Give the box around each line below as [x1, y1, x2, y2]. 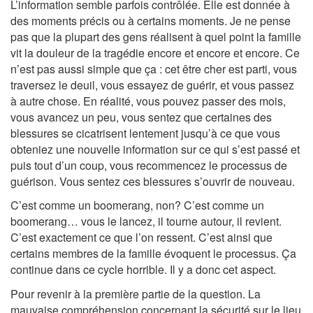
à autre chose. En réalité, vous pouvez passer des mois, [10, 92, 286, 109]
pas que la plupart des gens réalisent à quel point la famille [10, 28, 301, 45]
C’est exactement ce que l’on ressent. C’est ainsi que [10, 229, 272, 245]
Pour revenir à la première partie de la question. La [10, 285, 261, 302]
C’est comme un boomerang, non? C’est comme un [10, 197, 264, 213]
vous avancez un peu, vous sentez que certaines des [10, 108, 272, 125]
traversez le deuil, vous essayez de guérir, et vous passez [10, 76, 294, 93]
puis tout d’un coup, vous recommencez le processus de [10, 156, 287, 173]
